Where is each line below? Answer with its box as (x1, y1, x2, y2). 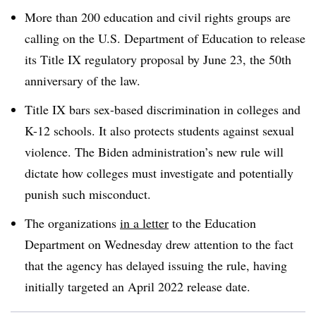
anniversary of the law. (25, 72, 145, 89)
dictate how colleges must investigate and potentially (25, 164, 293, 181)
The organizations (25, 214, 120, 231)
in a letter (120, 214, 169, 231)
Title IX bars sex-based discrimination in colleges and (25, 100, 300, 118)
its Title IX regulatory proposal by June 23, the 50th (25, 51, 291, 68)
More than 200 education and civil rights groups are (25, 8, 291, 25)
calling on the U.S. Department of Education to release (25, 30, 305, 47)
